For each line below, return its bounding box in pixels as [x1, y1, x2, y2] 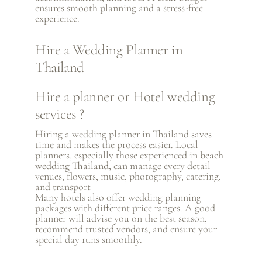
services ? [35, 105, 84, 123]
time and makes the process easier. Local [35, 138, 198, 151]
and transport [35, 180, 91, 194]
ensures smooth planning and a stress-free [35, 1, 203, 15]
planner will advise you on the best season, [35, 212, 207, 225]
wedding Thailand [35, 159, 109, 173]
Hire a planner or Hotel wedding [35, 88, 215, 106]
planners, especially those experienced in [35, 149, 200, 162]
